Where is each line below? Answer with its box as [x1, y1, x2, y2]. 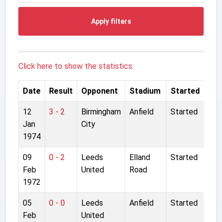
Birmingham [81, 107, 121, 116]
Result [49, 86, 73, 96]
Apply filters [91, 17, 131, 25]
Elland [129, 152, 150, 162]
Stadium [129, 86, 161, 96]
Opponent [81, 86, 118, 96]
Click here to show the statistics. [18, 61, 134, 71]
